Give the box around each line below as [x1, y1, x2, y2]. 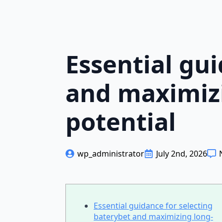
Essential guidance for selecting [94, 200, 213, 211]
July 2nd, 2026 [156, 148, 207, 159]
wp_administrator [77, 148, 144, 159]
